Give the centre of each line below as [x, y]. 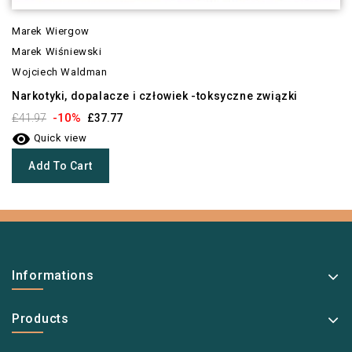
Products [40, 318]
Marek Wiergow [51, 31]
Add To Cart [60, 165]
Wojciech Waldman [60, 71]
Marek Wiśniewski [57, 51]
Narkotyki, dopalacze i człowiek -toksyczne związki [155, 95]
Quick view [59, 137]
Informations [53, 275]
